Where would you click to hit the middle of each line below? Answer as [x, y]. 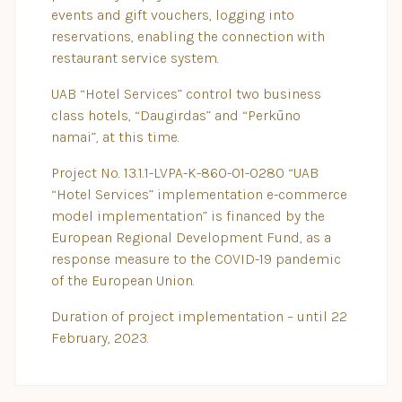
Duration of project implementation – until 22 [199, 316]
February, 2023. [100, 338]
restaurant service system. [135, 58]
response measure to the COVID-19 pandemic [196, 259]
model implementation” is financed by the [188, 216]
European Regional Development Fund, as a [191, 237]
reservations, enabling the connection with [188, 36]
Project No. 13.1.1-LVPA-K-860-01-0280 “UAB [185, 173]
